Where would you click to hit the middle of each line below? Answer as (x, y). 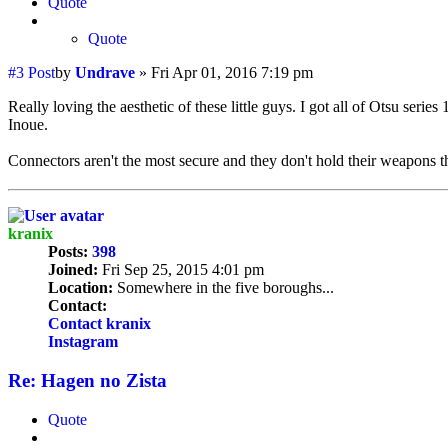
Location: (80, 288)
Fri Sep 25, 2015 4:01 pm (181, 270)
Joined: (73, 270)
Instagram (83, 342)
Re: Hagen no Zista (87, 381)
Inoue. (28, 125)
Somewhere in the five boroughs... (223, 288)
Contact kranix (99, 324)
